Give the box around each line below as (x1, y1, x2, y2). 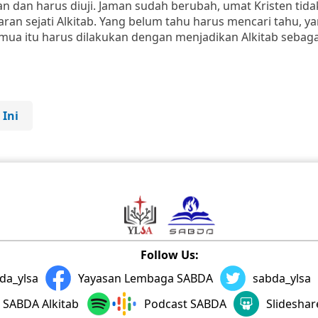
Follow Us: (141, 247, 199, 263)
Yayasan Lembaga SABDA (77, 270, 213, 286)
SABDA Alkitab (3, 296, 79, 312)
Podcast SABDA (144, 296, 226, 312)
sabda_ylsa (252, 270, 311, 286)
